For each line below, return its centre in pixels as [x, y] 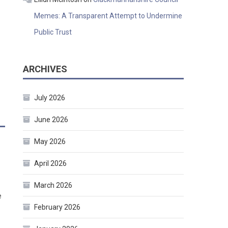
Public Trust [53, 32]
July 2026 [50, 98]
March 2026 [53, 186]
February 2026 [58, 207]
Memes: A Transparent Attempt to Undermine [108, 16]
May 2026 [50, 142]
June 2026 [51, 120]
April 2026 [51, 164]
